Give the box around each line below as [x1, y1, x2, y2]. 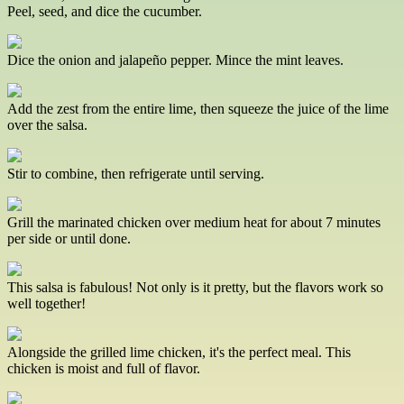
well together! [7, 296, 86, 312]
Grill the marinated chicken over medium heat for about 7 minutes [7, 215, 381, 231]
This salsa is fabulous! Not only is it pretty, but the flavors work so [7, 280, 383, 296]
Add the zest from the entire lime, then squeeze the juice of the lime [7, 101, 389, 117]
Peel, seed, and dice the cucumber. [7, 4, 202, 20]
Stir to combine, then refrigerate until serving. [7, 166, 264, 182]
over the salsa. [7, 117, 87, 133]
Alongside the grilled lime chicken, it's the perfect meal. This [7, 344, 351, 361]
